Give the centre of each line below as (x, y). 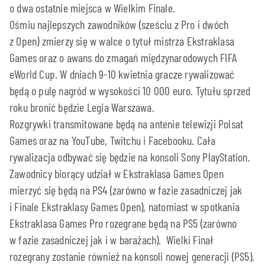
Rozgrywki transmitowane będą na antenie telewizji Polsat (127, 123)
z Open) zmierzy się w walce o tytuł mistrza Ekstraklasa (122, 41)
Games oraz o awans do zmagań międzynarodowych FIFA (123, 57)
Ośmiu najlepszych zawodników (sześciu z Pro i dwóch (119, 24)
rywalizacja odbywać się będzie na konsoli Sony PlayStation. (130, 156)
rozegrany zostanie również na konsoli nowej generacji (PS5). (132, 256)
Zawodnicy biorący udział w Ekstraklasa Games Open (117, 173)
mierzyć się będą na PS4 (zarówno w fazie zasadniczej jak (126, 190)
